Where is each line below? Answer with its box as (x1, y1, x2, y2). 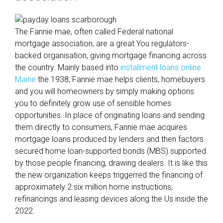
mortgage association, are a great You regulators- (15, 39, 189, 48)
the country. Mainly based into (15, 63, 120, 72)
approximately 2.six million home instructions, (15, 182, 173, 192)
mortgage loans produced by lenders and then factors (15, 134, 204, 144)
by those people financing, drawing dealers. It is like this (15, 158, 208, 168)
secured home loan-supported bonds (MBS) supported (15, 146, 206, 156)
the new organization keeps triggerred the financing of (15, 170, 203, 180)
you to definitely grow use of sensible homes (15, 99, 171, 108)
